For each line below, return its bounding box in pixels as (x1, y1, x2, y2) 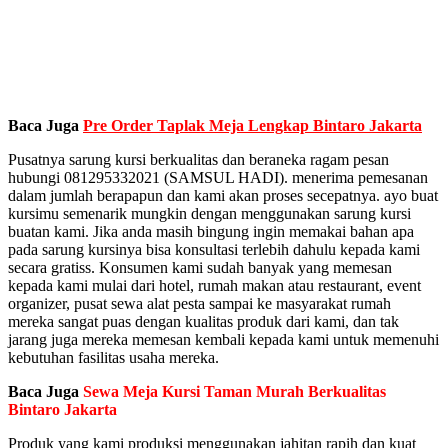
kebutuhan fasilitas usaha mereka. (8, 349, 219, 367)
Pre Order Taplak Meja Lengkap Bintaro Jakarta (83, 117, 422, 135)
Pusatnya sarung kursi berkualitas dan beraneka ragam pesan (8, 151, 389, 169)
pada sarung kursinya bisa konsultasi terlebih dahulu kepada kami (8, 241, 420, 259)
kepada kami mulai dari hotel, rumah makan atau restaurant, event (8, 277, 421, 295)
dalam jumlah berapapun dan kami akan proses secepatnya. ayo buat (8, 187, 438, 205)
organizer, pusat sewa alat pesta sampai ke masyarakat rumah (8, 295, 391, 313)
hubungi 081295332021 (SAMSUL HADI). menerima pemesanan (8, 169, 428, 187)
